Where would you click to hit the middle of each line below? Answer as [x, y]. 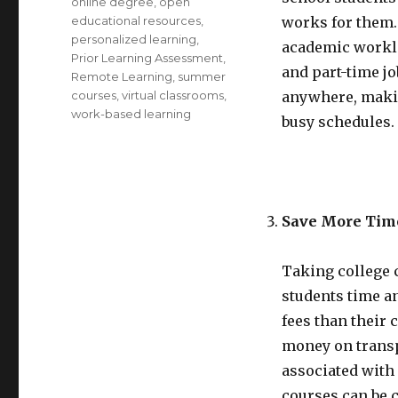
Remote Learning [122, 76]
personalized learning [134, 39]
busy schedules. [338, 121]
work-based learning [131, 113]
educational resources [136, 20]
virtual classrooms [173, 95]
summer [202, 76]
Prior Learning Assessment [147, 57]
